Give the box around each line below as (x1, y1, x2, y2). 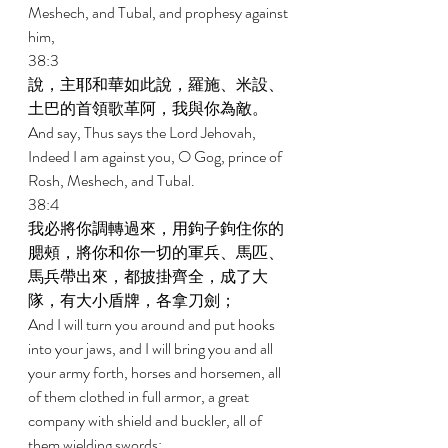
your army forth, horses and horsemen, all (28, 361, 284, 384)
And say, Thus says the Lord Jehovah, (28, 121, 259, 144)
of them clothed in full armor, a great (28, 385, 252, 408)
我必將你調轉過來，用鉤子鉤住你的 (28, 217, 284, 240)
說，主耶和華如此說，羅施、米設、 (28, 73, 284, 96)
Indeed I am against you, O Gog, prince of (28, 145, 285, 168)
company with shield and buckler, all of (28, 409, 265, 432)
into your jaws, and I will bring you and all (28, 337, 276, 360)
